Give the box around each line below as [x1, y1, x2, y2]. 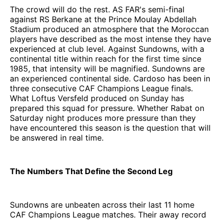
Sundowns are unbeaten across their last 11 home [10, 199, 194, 210]
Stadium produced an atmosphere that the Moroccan [10, 24, 209, 34]
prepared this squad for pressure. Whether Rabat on [10, 103, 204, 113]
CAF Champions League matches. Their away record [10, 209, 206, 220]
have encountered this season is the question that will [10, 122, 211, 133]
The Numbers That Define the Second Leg [10, 166, 173, 176]
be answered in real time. [10, 132, 104, 143]
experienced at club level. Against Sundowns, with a [10, 43, 204, 54]
